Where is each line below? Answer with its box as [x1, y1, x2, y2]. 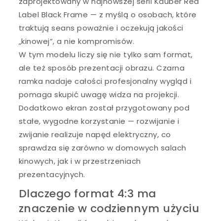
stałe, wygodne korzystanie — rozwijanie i [18, 115, 180, 126]
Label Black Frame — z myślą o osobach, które [18, 9, 197, 20]
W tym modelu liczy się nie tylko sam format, [18, 49, 193, 60]
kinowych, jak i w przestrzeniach [18, 155, 141, 166]
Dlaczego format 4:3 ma [18, 185, 156, 201]
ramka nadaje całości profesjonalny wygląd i [18, 75, 192, 86]
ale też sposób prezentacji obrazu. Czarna [18, 62, 185, 73]
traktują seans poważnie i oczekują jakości [18, 22, 184, 33]
